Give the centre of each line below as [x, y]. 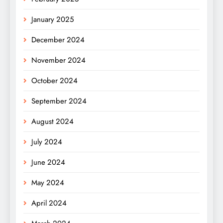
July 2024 [47, 142]
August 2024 [53, 122]
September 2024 [59, 101]
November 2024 [58, 60]
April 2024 [49, 203]
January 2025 [53, 20]
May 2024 [48, 183]
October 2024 [55, 81]
